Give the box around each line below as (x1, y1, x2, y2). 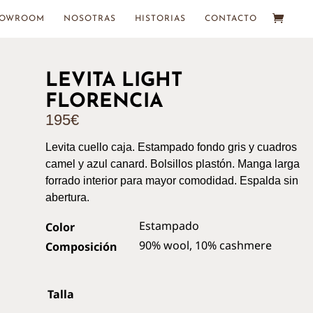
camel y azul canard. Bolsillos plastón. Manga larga (45, 158, 300, 170)
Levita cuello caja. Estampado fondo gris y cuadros (45, 141, 298, 153)
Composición (45, 239, 117, 254)
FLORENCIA (45, 92, 163, 112)
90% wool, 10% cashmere (139, 238, 272, 253)
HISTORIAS (135, 15, 186, 23)
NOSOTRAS (64, 15, 116, 23)
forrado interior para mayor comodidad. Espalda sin (45, 175, 299, 187)
